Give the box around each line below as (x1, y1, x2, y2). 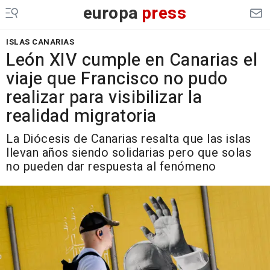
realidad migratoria (6, 104, 157, 129)
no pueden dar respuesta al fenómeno (6, 158, 216, 175)
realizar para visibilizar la (6, 85, 202, 110)
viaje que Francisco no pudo (6, 66, 228, 92)
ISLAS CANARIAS (6, 36, 74, 48)
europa (83, 1, 139, 26)
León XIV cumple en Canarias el (6, 48, 257, 73)
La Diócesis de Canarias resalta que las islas (6, 130, 251, 148)
